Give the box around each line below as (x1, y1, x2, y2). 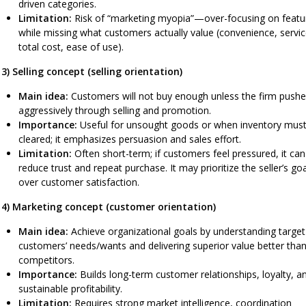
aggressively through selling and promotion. (18, 103, 211, 117)
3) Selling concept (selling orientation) (1, 64, 182, 78)
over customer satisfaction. (18, 175, 139, 189)
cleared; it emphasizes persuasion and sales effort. (18, 132, 241, 145)
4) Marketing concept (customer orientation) (1, 199, 216, 213)
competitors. (18, 253, 74, 266)
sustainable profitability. (18, 281, 122, 295)
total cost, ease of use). (18, 40, 124, 53)
